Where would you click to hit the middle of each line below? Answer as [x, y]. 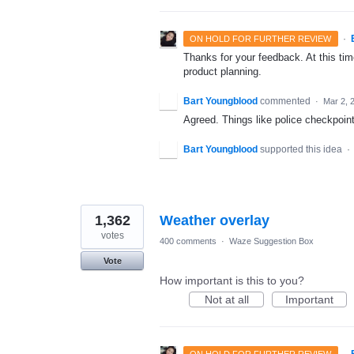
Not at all [226, 299]
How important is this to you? [232, 280]
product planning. [222, 71]
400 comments [188, 241]
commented [286, 101]
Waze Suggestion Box [271, 241]
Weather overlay [215, 220]
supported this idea [302, 149]
